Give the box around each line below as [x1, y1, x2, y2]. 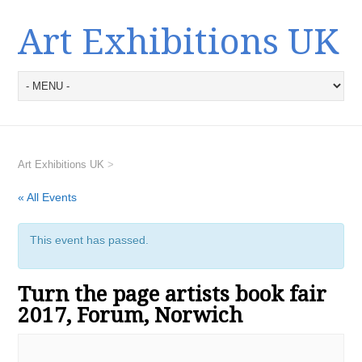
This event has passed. [30, 234, 149, 246]
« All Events [18, 191, 78, 204]
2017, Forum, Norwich [18, 303, 243, 327]
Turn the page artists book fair [18, 282, 327, 306]
